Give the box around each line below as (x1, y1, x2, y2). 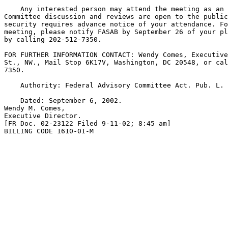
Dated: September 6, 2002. (4, 97, 122, 104)
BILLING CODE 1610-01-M (4, 127, 94, 135)
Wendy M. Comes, (4, 104, 65, 112)
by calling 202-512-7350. (4, 36, 102, 43)
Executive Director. (4, 112, 81, 120)
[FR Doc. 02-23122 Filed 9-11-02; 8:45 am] (4, 120, 171, 127)
